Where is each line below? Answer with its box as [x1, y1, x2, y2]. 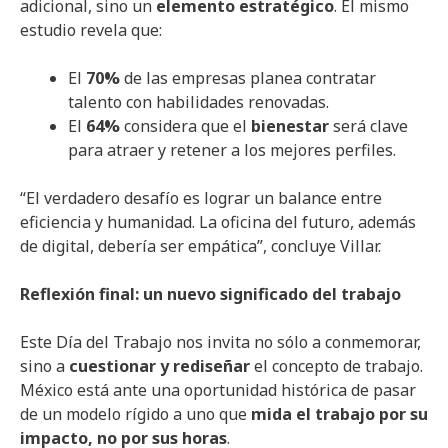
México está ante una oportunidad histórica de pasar [20, 378, 416, 401]
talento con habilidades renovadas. [68, 90, 329, 113]
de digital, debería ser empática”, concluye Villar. [20, 234, 381, 257]
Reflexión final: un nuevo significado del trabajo [20, 282, 401, 305]
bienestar [251, 114, 329, 137]
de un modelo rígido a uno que [20, 402, 251, 425]
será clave [329, 114, 408, 137]
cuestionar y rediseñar [69, 354, 250, 377]
